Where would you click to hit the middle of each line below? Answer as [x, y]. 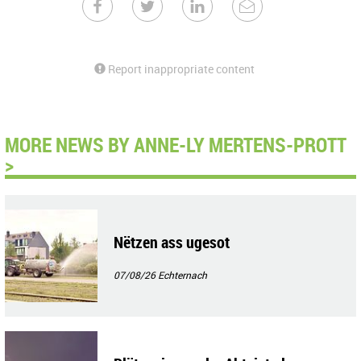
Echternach [183, 275]
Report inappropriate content [180, 69]
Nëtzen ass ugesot [172, 242]
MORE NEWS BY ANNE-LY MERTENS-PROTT [176, 144]
